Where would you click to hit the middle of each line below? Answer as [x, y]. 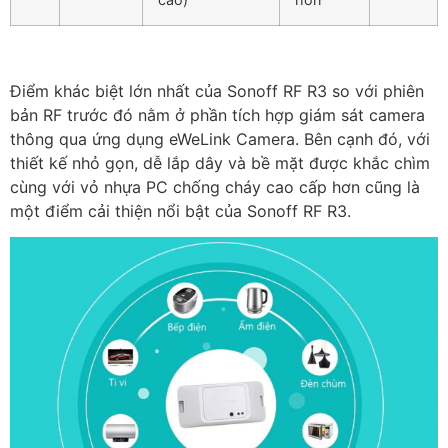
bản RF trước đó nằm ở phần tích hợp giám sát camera [217, 115]
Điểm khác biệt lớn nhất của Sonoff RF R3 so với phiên [217, 91]
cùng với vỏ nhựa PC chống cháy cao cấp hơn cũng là [215, 187]
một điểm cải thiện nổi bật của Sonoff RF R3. [180, 211]
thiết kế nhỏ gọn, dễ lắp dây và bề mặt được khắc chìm [220, 163]
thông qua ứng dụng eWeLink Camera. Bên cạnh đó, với [220, 139]
